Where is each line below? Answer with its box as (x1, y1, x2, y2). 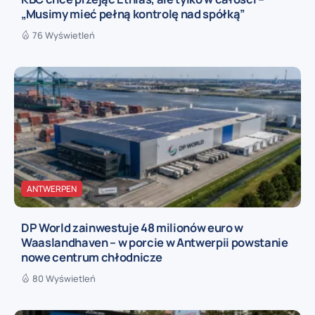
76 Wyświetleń (32, 29, 95, 42)
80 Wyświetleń (32, 272, 96, 285)
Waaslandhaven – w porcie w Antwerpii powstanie (21, 234, 288, 251)
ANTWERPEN (27, 183, 77, 195)
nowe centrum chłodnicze (21, 249, 162, 266)
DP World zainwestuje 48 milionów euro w (21, 219, 244, 236)
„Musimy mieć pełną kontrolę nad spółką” (21, 6, 245, 22)
